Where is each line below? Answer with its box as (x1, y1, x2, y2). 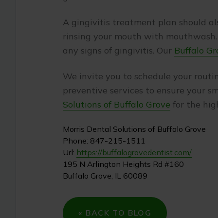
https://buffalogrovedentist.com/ (76, 147, 192, 157)
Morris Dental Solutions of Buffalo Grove (63, 124, 206, 134)
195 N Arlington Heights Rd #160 (63, 159, 184, 169)
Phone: (63, 136, 90, 145)
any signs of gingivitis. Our (63, 45, 174, 56)
